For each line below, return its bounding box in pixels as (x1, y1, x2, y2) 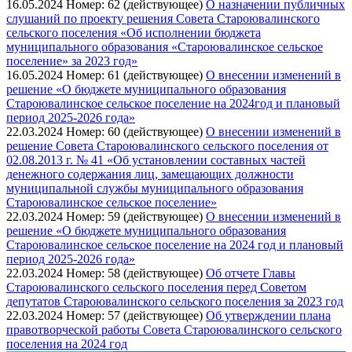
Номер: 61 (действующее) (66, 68, 206, 82)
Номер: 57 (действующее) (66, 308, 206, 322)
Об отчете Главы (206, 266, 295, 280)
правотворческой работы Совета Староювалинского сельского (6, 322, 342, 336)
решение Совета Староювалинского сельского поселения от (6, 138, 328, 152)
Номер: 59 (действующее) (66, 209, 206, 223)
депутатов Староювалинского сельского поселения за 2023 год (6, 294, 343, 308)
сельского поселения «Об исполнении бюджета (6, 25, 261, 39)
